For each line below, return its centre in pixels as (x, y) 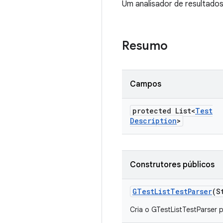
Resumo (145, 46)
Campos (146, 84)
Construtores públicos (172, 165)
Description (153, 121)
